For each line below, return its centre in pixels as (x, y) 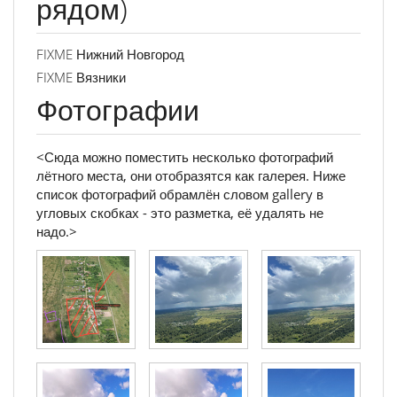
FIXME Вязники (81, 78)
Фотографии (118, 109)
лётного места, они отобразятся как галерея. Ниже (191, 175)
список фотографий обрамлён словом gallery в (180, 194)
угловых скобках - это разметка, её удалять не (180, 212)
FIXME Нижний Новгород (110, 54)
